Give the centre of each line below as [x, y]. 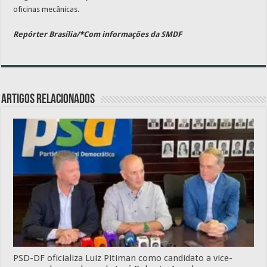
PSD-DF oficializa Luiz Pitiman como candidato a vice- [123, 258]
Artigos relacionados [48, 100]
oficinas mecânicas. [46, 9]
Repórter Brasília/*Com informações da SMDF [98, 34]
